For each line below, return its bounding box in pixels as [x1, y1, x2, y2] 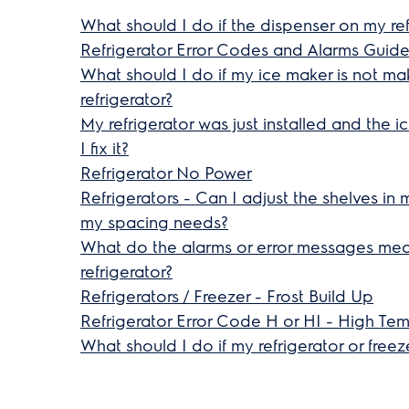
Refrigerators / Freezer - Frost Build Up [80, 285, 373, 307]
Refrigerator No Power [80, 162, 252, 184]
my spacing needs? [80, 211, 228, 233]
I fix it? [80, 137, 129, 159]
